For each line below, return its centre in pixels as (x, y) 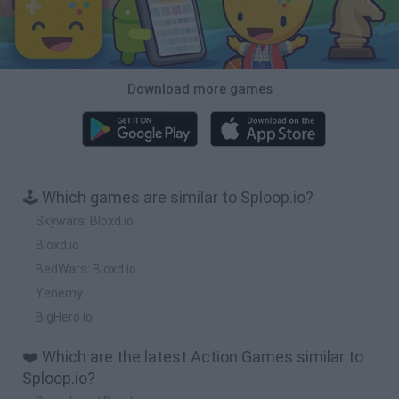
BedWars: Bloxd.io (86, 269)
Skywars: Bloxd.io (85, 220)
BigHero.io (64, 317)
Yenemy (59, 293)
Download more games (199, 89)
